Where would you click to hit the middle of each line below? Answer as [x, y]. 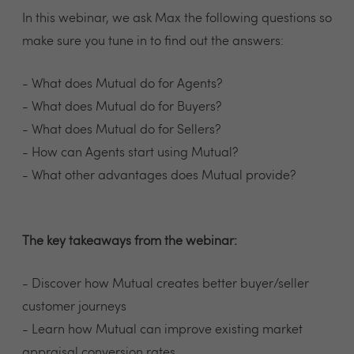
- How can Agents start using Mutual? [130, 153]
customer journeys [74, 307]
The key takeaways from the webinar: [130, 241]
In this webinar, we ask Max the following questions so [177, 19]
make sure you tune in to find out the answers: [153, 41]
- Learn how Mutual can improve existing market [162, 330]
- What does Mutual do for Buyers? [122, 107]
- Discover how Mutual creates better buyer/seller [166, 284]
